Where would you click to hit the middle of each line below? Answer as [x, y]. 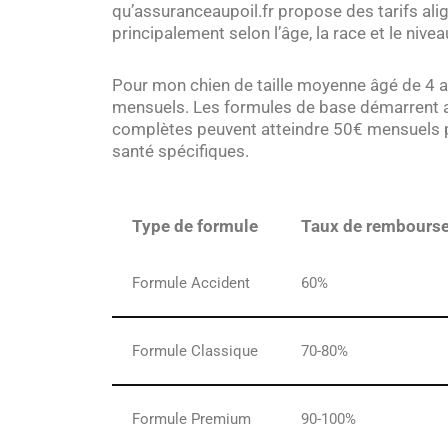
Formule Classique [195, 351]
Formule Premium [191, 419]
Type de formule [195, 226]
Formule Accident [191, 283]
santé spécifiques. [180, 151]
